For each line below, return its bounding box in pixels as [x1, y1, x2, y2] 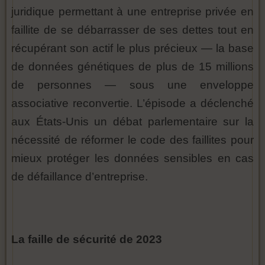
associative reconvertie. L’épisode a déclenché [11, 97, 254, 109]
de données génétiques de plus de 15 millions [11, 60, 254, 73]
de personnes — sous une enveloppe [11, 79, 254, 91]
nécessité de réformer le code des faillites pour [11, 134, 254, 146]
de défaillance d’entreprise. [11, 170, 148, 183]
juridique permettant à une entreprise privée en [11, 5, 254, 18]
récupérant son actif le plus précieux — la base [11, 42, 254, 54]
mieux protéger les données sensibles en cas [11, 152, 254, 164]
